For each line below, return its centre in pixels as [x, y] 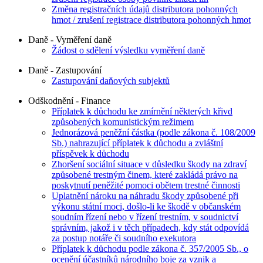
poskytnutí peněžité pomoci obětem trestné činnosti [146, 186]
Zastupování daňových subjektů [111, 81]
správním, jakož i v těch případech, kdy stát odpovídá [150, 228]
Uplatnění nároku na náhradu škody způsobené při [145, 196]
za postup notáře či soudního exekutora [124, 238]
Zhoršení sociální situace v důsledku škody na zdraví [149, 164]
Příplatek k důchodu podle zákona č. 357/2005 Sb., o [150, 249]
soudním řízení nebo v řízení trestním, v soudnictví [145, 217]
